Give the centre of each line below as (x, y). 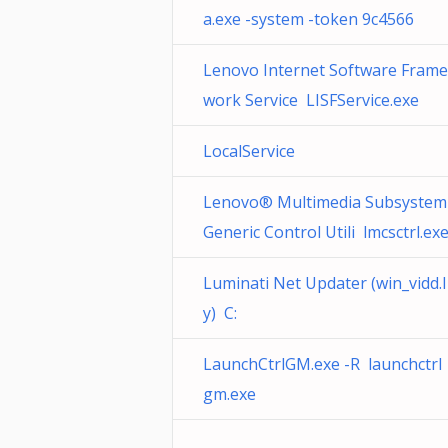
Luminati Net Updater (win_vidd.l (324, 283)
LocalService (253, 151)
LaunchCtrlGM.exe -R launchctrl (322, 364)
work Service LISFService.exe (311, 100)
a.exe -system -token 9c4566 (308, 19)
